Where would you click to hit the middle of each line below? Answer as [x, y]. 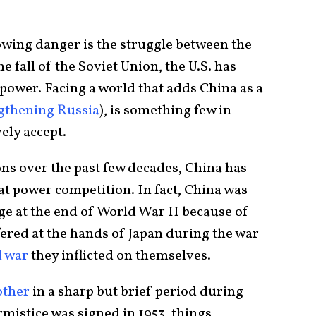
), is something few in [165, 111]
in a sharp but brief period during [136, 292]
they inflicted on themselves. [120, 256]
